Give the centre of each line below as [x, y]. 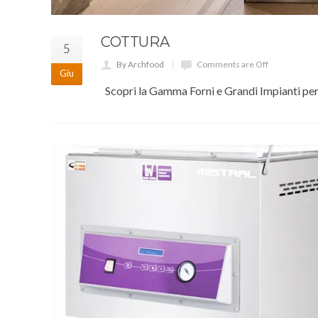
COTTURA [135, 42]
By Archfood [140, 65]
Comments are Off [232, 65]
